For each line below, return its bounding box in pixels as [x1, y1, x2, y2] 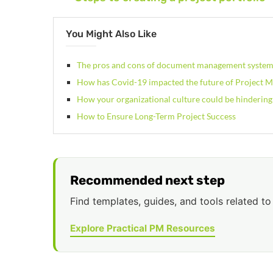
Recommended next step [70, 172, 225, 188]
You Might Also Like [66, 27, 157, 40]
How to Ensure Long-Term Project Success [77, 110, 236, 121]
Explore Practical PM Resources [70, 222, 215, 234]
